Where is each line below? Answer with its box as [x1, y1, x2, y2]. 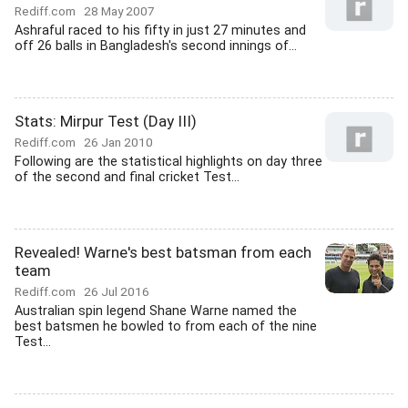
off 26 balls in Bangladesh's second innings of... [15, 38, 297, 54]
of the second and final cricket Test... [15, 169, 240, 185]
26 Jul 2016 [84, 284, 149, 299]
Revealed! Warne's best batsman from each [15, 243, 311, 261]
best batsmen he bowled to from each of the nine [15, 319, 317, 334]
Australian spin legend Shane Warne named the [15, 303, 297, 319]
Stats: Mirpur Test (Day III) [15, 112, 197, 130]
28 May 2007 [84, 4, 155, 18]
